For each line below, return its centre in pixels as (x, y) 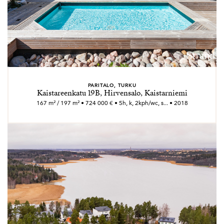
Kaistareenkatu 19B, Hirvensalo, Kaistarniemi (112, 93)
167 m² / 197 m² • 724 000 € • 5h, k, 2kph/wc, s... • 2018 (112, 103)
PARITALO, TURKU (112, 85)
